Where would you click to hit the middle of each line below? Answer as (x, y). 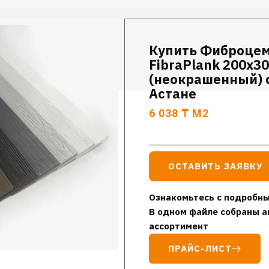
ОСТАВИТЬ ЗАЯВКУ (216, 166)
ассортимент (179, 226)
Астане (173, 93)
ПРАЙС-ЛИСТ (200, 248)
